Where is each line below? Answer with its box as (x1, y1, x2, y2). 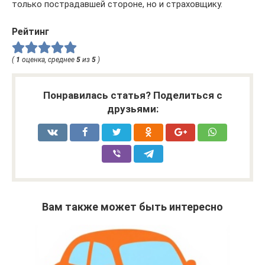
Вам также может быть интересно (42, 201, 223, 214)
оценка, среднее (20, 56, 76, 64)
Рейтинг (12, 26, 49, 38)
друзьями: (106, 103, 159, 115)
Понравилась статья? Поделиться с (43, 89, 222, 102)
